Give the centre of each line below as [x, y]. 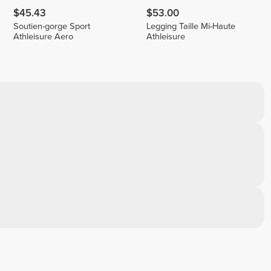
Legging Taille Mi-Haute [191, 27]
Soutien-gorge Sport [52, 27]
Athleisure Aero [44, 37]
